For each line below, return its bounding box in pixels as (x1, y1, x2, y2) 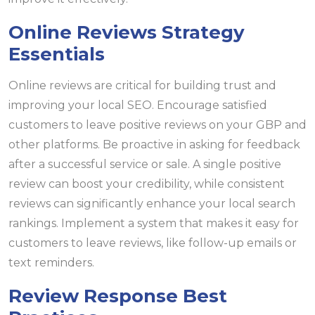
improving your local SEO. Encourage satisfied (8, 98, 267, 112)
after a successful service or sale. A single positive (8, 157, 281, 171)
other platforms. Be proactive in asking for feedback (8, 137, 300, 151)
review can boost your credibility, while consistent (8, 176, 285, 191)
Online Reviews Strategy (8, 20, 245, 44)
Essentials (8, 42, 105, 65)
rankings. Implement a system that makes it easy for (8, 216, 299, 230)
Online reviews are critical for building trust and (8, 78, 276, 92)
